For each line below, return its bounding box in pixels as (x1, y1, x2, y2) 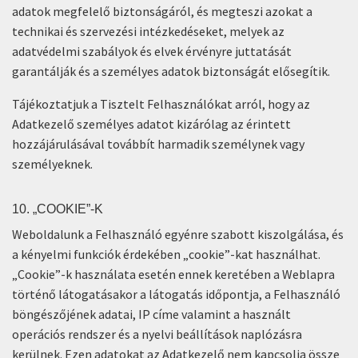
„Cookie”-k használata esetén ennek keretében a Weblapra (12, 266, 335, 282)
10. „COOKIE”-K (12, 202, 106, 216)
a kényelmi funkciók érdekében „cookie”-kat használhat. (12, 246, 320, 262)
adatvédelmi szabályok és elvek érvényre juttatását (12, 43, 292, 59)
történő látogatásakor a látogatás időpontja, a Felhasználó (12, 286, 340, 302)
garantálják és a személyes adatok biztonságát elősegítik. (12, 63, 330, 79)
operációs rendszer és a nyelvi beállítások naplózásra (12, 326, 302, 342)
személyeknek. (12, 156, 93, 172)
